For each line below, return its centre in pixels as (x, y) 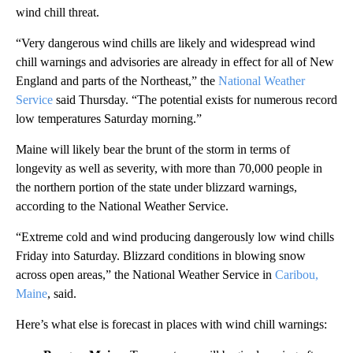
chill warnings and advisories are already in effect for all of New (175, 62)
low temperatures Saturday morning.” (109, 119)
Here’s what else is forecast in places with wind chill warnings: (171, 325)
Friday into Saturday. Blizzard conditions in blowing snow (161, 256)
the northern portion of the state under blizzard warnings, (156, 188)
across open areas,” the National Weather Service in (145, 275)
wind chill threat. (58, 13)
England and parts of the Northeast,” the (115, 81)
